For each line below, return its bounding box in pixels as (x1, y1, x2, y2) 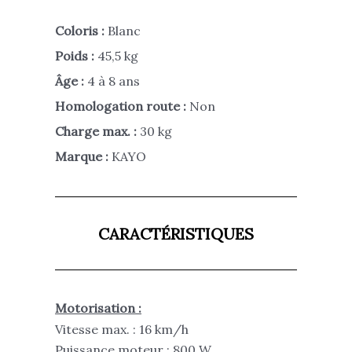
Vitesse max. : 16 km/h (55, 321, 189, 337)
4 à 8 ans (84, 73, 140, 90)
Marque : (55, 148, 112, 165)
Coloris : (55, 23, 108, 39)
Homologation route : (55, 98, 189, 115)
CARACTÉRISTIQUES (98, 224, 254, 244)
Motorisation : (55, 300, 141, 317)
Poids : (55, 48, 94, 64)
